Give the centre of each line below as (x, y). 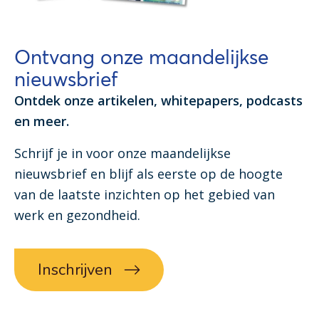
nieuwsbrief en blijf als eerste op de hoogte (148, 174)
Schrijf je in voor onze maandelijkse (122, 153)
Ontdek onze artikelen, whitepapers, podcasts (158, 101)
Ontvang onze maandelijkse (141, 57)
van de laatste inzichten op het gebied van (145, 195)
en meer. (42, 121)
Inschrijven (75, 270)
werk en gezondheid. (79, 215)
